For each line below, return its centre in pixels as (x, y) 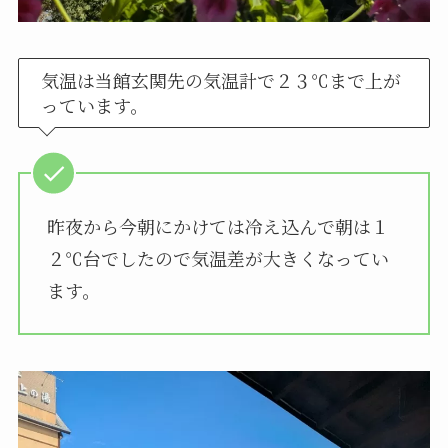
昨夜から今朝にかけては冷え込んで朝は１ (217, 226)
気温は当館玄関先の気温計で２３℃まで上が (221, 79)
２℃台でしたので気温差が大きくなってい (217, 258)
